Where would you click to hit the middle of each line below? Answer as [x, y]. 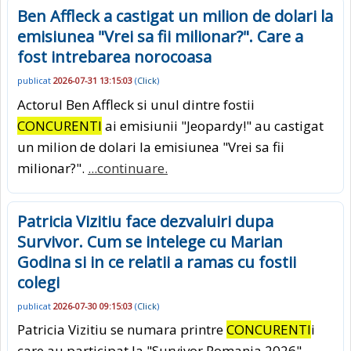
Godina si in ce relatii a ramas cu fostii [157, 262]
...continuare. [128, 168]
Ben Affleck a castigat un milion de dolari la [175, 16]
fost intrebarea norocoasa [114, 57]
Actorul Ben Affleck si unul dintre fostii [136, 104]
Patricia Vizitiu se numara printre [122, 330]
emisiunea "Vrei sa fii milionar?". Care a [160, 37]
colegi [38, 282]
